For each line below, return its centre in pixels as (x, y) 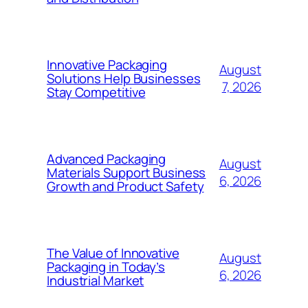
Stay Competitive (96, 92)
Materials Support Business (126, 172)
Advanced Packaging (107, 158)
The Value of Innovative (113, 253)
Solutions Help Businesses (124, 78)
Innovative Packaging (107, 64)
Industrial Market (96, 280)
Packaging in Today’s (106, 266)
